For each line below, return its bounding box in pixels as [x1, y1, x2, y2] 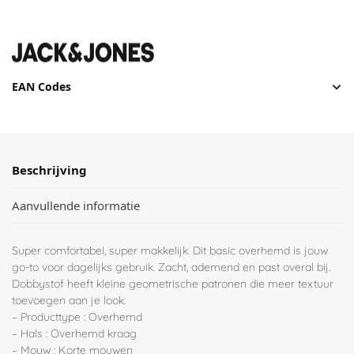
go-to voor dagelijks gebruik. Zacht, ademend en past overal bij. [12, 260, 330, 275]
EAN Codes [12, 79, 71, 95]
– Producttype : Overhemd [12, 310, 142, 325]
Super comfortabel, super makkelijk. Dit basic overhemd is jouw [12, 243, 328, 258]
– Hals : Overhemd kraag [12, 326, 137, 341]
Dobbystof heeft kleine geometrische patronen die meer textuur [12, 277, 333, 292]
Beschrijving [12, 161, 87, 178]
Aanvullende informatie [12, 198, 140, 213]
